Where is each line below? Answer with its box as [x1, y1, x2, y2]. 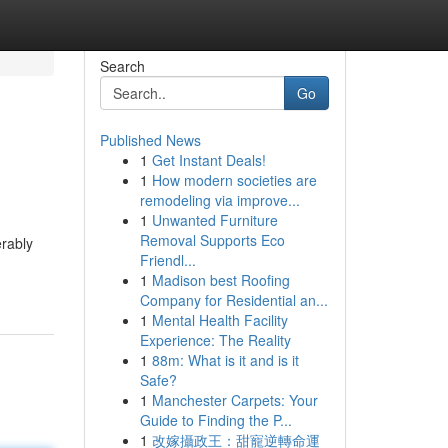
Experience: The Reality [139, 330, 291, 350]
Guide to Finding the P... [139, 410, 292, 430]
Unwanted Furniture [151, 210, 278, 230]
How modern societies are [151, 170, 317, 190]
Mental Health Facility [151, 310, 288, 330]
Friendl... [139, 250, 196, 270]
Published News [99, 130, 201, 150]
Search [99, 56, 145, 76]
